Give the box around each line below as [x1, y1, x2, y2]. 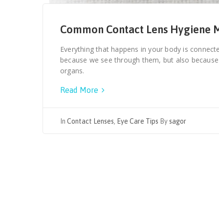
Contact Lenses [67, 117, 114, 126]
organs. [60, 66, 85, 76]
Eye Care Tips [117, 117, 158, 126]
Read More [60, 86, 100, 95]
